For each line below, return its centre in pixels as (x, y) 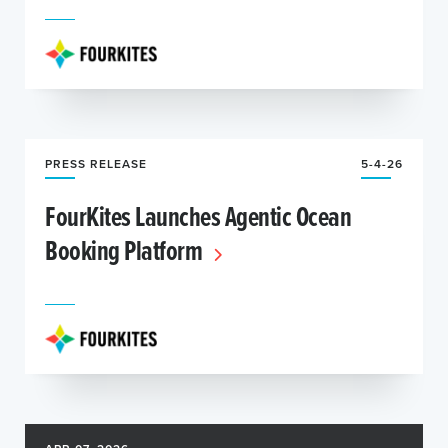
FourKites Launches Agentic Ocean (198, 216)
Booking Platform (126, 250)
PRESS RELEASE (96, 163)
